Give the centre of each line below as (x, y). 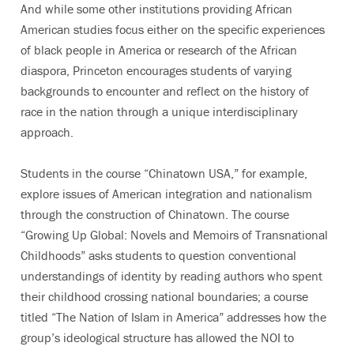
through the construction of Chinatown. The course (155, 214)
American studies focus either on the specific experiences (173, 29)
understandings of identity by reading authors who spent (171, 275)
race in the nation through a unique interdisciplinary (159, 111)
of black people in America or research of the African (159, 49)
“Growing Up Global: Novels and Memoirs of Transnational (174, 234)
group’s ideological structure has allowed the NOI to (157, 337)
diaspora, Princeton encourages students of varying (156, 70)
